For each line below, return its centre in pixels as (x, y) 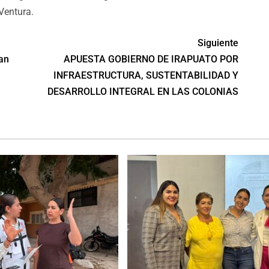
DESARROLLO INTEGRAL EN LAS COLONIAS (143, 92)
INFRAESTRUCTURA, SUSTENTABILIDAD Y (146, 75)
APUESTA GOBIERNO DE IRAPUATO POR (151, 59)
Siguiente (218, 43)
